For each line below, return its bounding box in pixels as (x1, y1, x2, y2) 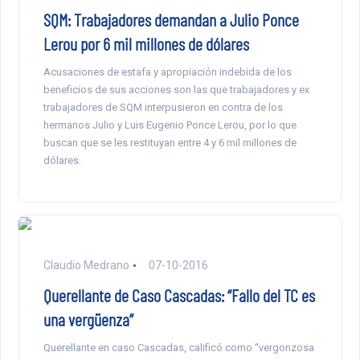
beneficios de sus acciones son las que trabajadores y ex (43, 83, 309, 96)
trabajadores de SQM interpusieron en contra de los (43, 100, 283, 113)
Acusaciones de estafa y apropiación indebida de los (43, 65, 292, 78)
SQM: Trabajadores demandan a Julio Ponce (43, 8, 299, 30)
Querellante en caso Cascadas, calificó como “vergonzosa (43, 341, 314, 354)
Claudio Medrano (43, 258, 129, 272)
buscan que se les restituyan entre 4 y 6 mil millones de (43, 136, 297, 149)
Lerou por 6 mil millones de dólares (43, 32, 249, 54)
